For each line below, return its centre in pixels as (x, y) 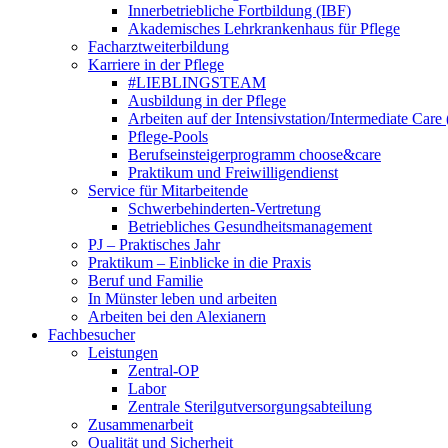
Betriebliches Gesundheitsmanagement (250, 226)
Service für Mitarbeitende (168, 190)
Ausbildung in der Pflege (207, 100)
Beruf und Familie (145, 280)
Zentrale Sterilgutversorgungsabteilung (250, 406)
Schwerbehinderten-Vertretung (224, 208)
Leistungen (123, 352)
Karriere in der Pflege (156, 64)
